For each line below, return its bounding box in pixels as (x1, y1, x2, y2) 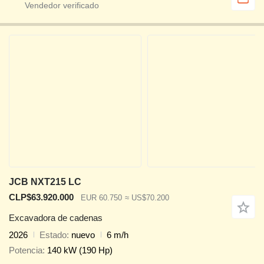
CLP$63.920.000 (9, 192, 74, 203)
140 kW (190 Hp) (47, 245, 113, 256)
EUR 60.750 (81, 193, 122, 203)
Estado (39, 229, 67, 240)
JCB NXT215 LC (9, 177, 81, 187)
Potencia (9, 245, 42, 256)
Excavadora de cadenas (9, 212, 103, 223)
